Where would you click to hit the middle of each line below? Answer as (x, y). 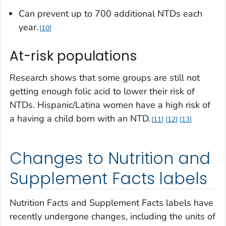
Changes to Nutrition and (110, 159)
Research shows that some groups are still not (105, 78)
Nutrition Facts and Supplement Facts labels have (111, 203)
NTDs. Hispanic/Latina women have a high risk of (110, 105)
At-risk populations (73, 56)
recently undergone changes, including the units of (112, 216)
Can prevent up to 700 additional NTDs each (110, 13)
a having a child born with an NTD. (80, 119)
